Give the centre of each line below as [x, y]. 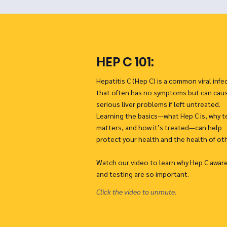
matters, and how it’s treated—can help [159, 127]
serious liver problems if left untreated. [158, 104]
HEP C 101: [125, 62]
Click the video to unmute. [137, 192]
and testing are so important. [143, 174]
